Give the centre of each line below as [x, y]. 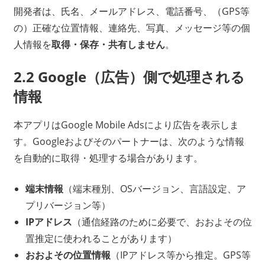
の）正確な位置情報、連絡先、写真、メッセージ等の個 [132, 28]
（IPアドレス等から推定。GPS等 [180, 255]
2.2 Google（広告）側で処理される [129, 77]
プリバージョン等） [68, 206]
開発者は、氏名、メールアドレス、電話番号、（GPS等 [131, 12]
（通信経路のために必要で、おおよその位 [162, 222]
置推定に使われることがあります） [101, 239]
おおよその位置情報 [68, 255]
